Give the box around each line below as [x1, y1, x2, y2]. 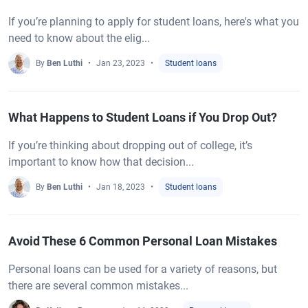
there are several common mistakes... [8, 279, 188, 292]
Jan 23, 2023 [96, 58, 145, 68]
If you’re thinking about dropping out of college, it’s [8, 139, 252, 152]
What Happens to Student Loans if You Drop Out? [8, 110, 277, 124]
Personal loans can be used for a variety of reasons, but [8, 263, 277, 276]
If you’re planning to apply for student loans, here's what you [8, 15, 299, 28]
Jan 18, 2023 [96, 182, 145, 192]
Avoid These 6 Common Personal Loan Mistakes [8, 234, 277, 248]
